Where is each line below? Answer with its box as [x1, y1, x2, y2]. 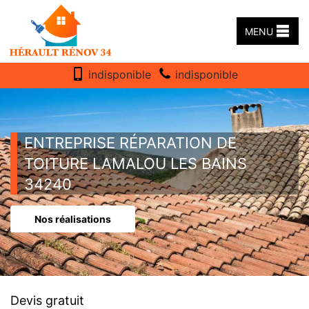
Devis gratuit [10, 293, 84, 308]
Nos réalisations [34, 213, 111, 225]
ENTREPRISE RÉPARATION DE [24, 134, 237, 152]
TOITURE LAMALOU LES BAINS [24, 154, 247, 172]
